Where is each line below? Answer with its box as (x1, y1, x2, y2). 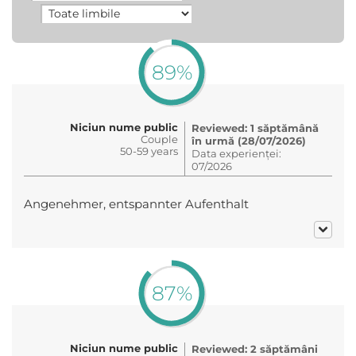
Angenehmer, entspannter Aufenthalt (24, 196, 249, 211)
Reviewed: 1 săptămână (192, 121, 319, 134)
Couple (141, 132, 178, 145)
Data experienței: (192, 146, 281, 160)
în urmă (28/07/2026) (192, 133, 306, 147)
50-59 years (120, 144, 178, 157)
